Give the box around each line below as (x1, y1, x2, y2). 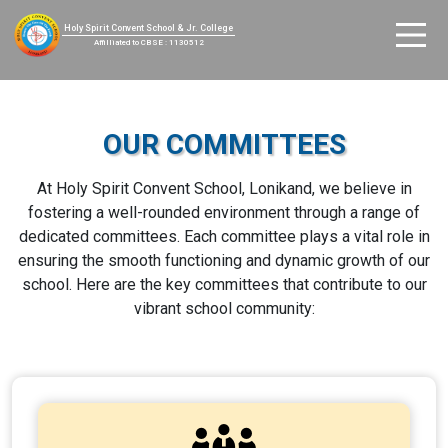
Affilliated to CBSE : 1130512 (93, 38, 204, 48)
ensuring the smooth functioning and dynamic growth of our (18, 251, 430, 270)
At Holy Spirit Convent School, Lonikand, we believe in (36, 179, 412, 198)
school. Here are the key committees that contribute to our (21, 275, 427, 294)
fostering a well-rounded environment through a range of (28, 203, 420, 222)
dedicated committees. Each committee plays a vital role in (18, 227, 430, 246)
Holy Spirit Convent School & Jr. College (64, 23, 233, 34)
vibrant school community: (133, 299, 315, 318)
